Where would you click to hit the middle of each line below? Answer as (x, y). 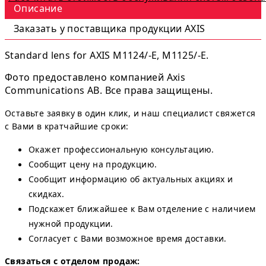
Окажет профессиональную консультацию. (121, 149)
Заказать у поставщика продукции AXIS (110, 28)
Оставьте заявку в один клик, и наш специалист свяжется (130, 113)
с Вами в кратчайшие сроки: (67, 126)
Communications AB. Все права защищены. (109, 90)
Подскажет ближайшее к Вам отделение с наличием (142, 208)
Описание (38, 8)
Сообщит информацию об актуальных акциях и (131, 179)
